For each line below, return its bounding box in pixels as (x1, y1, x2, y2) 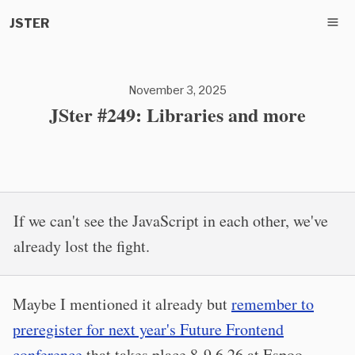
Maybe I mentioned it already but (13, 293, 231, 315)
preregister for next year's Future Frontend (13, 319, 284, 340)
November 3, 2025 (128, 83, 227, 97)
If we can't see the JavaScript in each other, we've (13, 210, 328, 231)
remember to (231, 293, 314, 315)
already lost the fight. (13, 235, 150, 257)
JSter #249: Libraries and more (49, 101, 306, 128)
